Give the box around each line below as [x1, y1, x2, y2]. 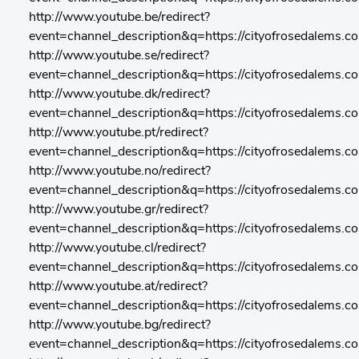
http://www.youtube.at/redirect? [29, 280, 208, 293]
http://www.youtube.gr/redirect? [29, 204, 208, 216]
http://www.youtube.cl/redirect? [29, 242, 206, 255]
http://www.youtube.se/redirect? [29, 50, 209, 63]
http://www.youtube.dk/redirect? [29, 88, 210, 101]
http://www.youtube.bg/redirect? [29, 319, 211, 332]
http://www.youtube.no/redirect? [29, 165, 211, 178]
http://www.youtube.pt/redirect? [29, 127, 208, 139]
